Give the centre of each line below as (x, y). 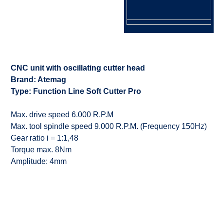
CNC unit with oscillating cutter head (78, 68)
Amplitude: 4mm (39, 161)
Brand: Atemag (38, 80)
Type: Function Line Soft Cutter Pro (76, 91)
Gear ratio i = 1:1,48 (45, 138)
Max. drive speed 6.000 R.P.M (62, 115)
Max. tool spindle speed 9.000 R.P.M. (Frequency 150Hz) (109, 126)
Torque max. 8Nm (41, 150)
